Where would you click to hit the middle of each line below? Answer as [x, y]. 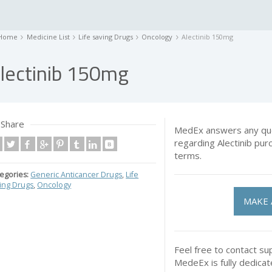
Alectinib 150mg [207, 37]
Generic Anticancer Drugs [76, 175]
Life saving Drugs [105, 37]
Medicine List [48, 37]
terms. [188, 155]
